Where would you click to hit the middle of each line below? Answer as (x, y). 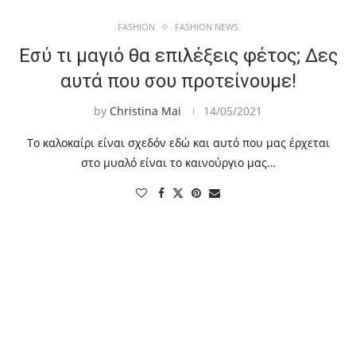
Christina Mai (145, 111)
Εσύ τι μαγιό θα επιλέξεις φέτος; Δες (178, 56)
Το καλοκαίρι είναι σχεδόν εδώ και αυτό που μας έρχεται (178, 143)
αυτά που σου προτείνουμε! (178, 81)
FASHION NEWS (207, 27)
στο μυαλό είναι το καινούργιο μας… (178, 163)
